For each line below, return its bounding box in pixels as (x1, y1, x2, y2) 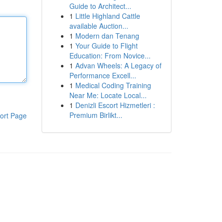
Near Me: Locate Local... (69, 90, 147, 100)
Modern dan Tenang (75, 31, 139, 41)
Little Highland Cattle (75, 11, 140, 21)
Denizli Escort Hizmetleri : (75, 100, 155, 110)
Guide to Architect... (69, 1, 131, 11)
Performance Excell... (69, 70, 136, 80)
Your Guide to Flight (75, 41, 138, 51)
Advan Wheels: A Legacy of (75, 60, 162, 70)
